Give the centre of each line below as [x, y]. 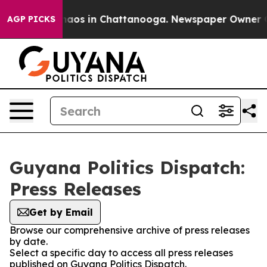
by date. [29, 241]
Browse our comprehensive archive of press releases [130, 230]
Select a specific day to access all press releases [121, 253]
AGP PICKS [31, 19]
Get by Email [61, 212]
